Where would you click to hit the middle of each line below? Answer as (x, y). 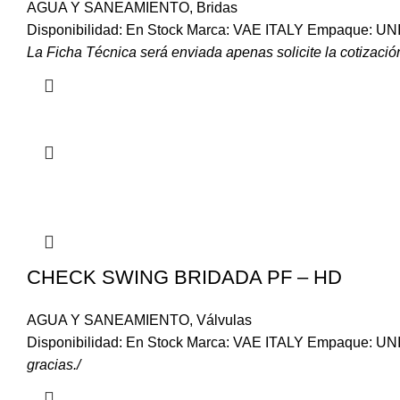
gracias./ (54, 365)
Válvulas (224, 320)
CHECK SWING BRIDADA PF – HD (184, 277)
